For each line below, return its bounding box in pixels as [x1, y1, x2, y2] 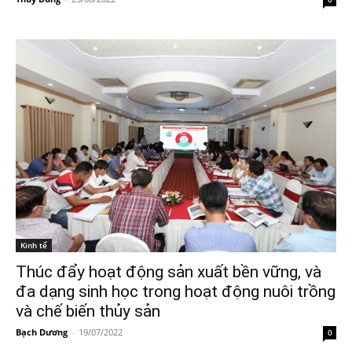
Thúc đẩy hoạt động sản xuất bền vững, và [16, 262, 321, 282]
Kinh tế [20, 240, 47, 251]
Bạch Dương [16, 326, 68, 339]
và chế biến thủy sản [16, 302, 160, 321]
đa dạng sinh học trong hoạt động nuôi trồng [16, 282, 335, 302]
